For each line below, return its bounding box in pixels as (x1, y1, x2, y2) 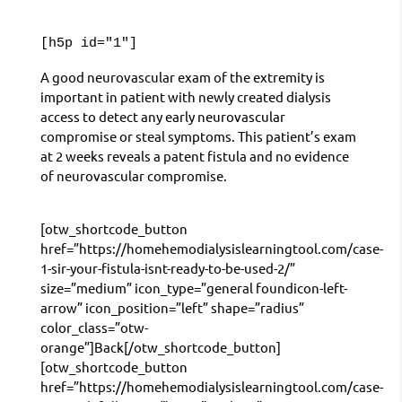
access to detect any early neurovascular (39, 108, 285, 126)
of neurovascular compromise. (39, 167, 227, 185)
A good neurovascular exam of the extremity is (39, 68, 325, 86)
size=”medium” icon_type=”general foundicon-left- (39, 279, 347, 297)
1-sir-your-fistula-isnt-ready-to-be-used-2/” (39, 259, 295, 277)
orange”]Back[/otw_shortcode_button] (39, 338, 281, 356)
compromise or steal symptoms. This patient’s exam (39, 127, 356, 145)
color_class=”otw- (39, 319, 148, 336)
